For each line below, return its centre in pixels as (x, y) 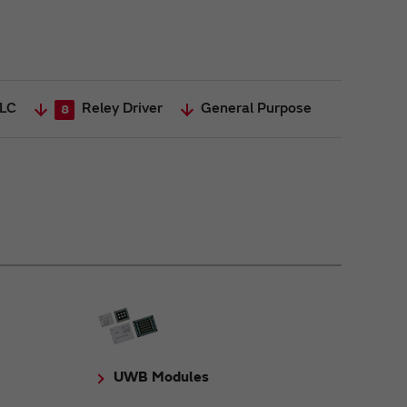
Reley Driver (122, 109)
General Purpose (256, 108)
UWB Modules (162, 377)
